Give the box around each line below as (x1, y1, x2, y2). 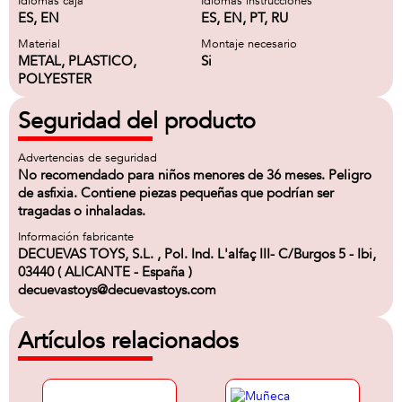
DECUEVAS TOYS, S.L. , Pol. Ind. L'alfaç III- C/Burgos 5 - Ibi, (18, 245, 376, 263)
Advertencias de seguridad (18, 150, 157, 166)
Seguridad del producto (18, 106, 256, 136)
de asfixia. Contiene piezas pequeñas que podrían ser (18, 184, 334, 202)
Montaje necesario (201, 36, 297, 52)
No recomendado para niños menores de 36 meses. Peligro (18, 166, 371, 184)
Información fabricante (18, 229, 134, 245)
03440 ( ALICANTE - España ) (18, 263, 192, 281)
